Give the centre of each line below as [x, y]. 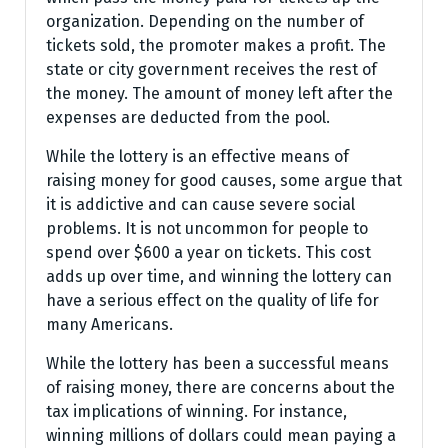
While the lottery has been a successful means [217, 363]
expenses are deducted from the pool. [188, 117]
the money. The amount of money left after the [219, 93]
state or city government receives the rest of [211, 69]
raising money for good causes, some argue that [224, 180]
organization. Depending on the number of [205, 21]
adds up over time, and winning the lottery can [219, 276]
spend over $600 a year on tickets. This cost [208, 252]
